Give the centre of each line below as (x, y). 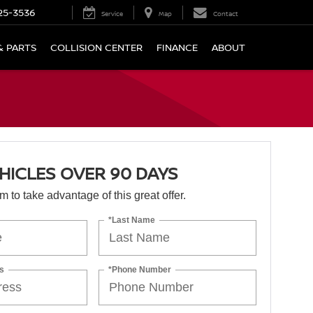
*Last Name (132, 220)
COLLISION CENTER (96, 48)
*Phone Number (140, 269)
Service (112, 14)
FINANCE (177, 48)
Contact (226, 14)
